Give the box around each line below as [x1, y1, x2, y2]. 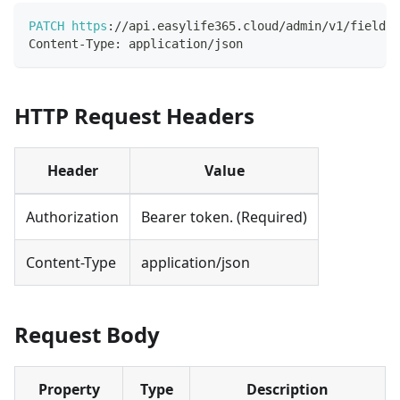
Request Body [14, 319, 160, 349]
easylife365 [157, 18, 236, 33]
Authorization [26, 206, 119, 227]
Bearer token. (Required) [141, 206, 307, 227]
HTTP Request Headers [14, 100, 254, 130]
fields [350, 18, 393, 33]
